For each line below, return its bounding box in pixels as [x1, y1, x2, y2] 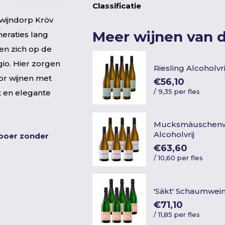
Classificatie [92, 1, 141, 11]
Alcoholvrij [154, 130, 195, 140]
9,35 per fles [158, 87, 200, 95]
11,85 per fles [158, 210, 200, 218]
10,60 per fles [158, 154, 203, 162]
